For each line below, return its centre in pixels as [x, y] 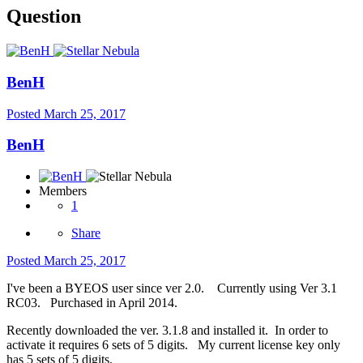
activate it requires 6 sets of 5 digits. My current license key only [173, 345]
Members [63, 191]
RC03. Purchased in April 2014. [92, 303]
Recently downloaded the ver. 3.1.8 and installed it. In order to [167, 331]
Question [44, 17]
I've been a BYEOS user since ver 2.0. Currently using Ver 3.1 [172, 288]
